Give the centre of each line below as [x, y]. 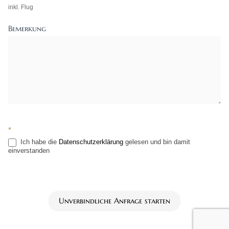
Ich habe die [39, 142]
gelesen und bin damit [157, 142]
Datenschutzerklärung [91, 142]
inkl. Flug [21, 7]
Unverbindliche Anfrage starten [114, 200]
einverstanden [29, 150]
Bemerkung [27, 29]
